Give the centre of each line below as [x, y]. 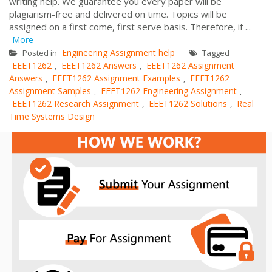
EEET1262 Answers [99, 65]
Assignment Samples [50, 90]
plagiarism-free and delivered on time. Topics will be [118, 14]
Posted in [40, 53]
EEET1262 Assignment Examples [116, 78]
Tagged [215, 53]
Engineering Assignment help [118, 52]
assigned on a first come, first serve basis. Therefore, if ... [130, 26]
